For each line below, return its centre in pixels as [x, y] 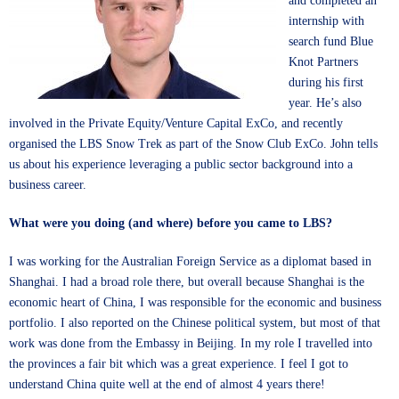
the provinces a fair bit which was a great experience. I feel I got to [179, 364]
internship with [326, 21]
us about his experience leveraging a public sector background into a [181, 164]
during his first [326, 82]
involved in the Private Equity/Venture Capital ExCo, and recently [176, 123]
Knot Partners [323, 62]
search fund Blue [331, 41]
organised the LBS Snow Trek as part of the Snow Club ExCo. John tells [193, 144]
